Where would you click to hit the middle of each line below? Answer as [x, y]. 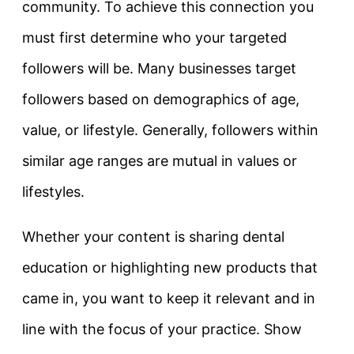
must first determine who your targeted [154, 37]
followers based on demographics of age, [161, 99]
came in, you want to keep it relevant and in [169, 298]
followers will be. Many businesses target [159, 68]
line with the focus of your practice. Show [162, 329]
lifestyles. [53, 191]
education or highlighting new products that [170, 267]
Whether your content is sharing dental [153, 236]
